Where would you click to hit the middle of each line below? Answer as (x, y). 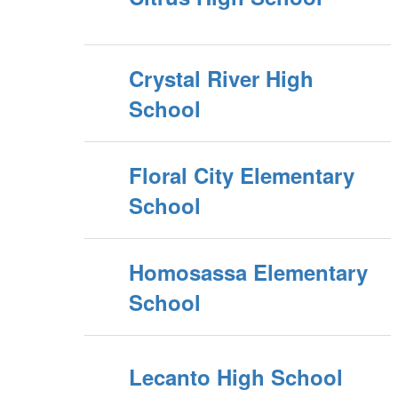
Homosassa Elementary (248, 272)
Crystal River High (221, 78)
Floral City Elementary (242, 175)
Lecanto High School (236, 376)
